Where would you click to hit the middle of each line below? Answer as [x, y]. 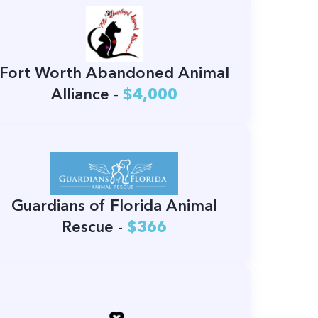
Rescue [87, 226]
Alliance [80, 94]
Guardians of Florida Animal [114, 205]
